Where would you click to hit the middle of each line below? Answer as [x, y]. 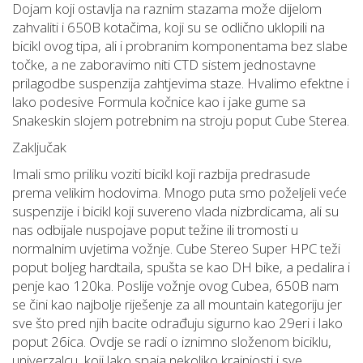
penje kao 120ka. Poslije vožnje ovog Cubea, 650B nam [175, 286]
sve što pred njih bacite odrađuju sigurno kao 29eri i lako [177, 323]
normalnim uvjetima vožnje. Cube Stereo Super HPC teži [176, 249]
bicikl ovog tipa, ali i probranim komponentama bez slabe [180, 46]
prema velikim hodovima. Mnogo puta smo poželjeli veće [179, 193]
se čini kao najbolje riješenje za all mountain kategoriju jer [177, 305]
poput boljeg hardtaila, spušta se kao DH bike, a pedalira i [181, 267]
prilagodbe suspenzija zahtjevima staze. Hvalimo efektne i [181, 83]
